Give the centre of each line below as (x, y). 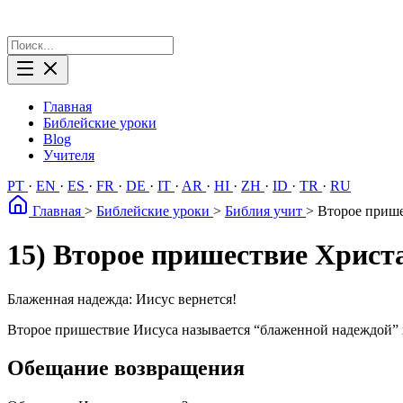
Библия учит (265, 211)
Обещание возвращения (126, 367)
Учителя (69, 155)
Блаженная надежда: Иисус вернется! (122, 299)
